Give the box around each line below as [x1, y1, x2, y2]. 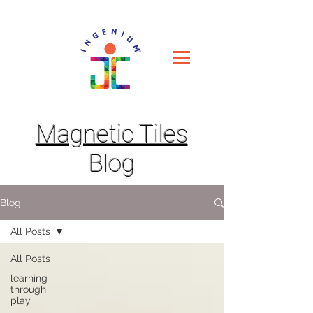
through [10, 284, 46, 295]
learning [10, 272, 48, 284]
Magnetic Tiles [36, 120, 188, 149]
